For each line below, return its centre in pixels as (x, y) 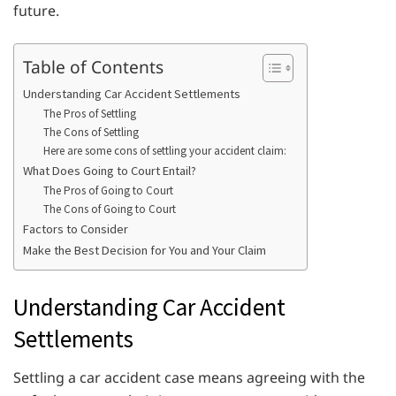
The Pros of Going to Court (108, 190)
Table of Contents (93, 66)
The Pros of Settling (89, 114)
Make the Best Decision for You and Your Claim (145, 250)
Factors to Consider (76, 229)
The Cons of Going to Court (109, 209)
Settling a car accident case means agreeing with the (189, 378)
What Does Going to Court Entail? (111, 171)
